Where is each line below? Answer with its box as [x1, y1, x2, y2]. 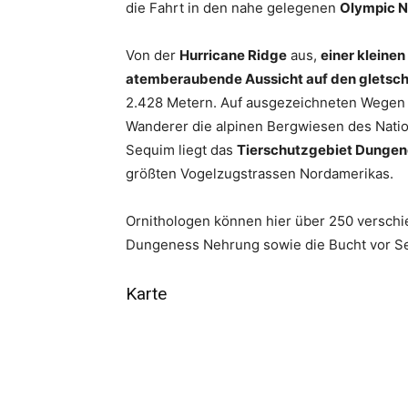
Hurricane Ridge [179, 46, 287, 65]
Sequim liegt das [126, 141, 237, 159]
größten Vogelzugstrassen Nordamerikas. [126, 165, 393, 183]
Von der [126, 46, 179, 65]
